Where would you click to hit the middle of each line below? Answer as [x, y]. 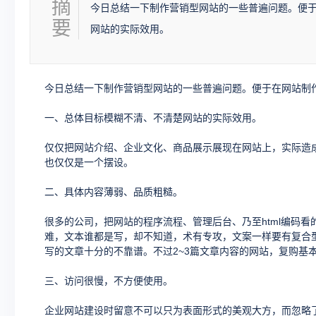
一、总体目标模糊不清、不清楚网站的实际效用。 [153, 118]
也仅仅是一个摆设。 [89, 162]
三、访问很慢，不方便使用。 [109, 281]
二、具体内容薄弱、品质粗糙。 [114, 192]
